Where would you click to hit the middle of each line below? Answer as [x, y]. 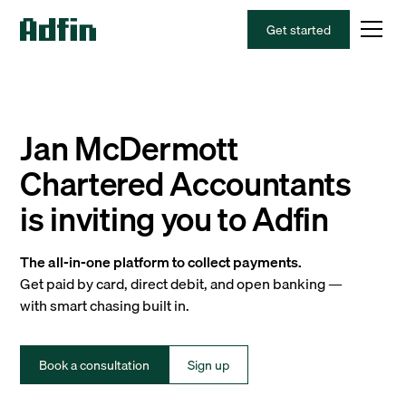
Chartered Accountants [186, 184]
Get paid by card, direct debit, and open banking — [182, 284]
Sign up [209, 365]
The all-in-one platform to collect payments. [161, 262]
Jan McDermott [129, 148]
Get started [298, 29]
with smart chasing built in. [105, 305]
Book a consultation [95, 365]
